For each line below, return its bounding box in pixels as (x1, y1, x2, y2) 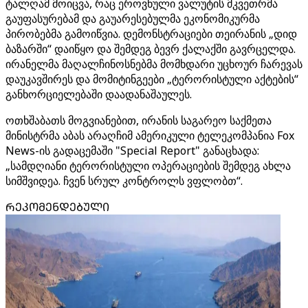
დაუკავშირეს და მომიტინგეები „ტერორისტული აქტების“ (5, 71, 298, 87)
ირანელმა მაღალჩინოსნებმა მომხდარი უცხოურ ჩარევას (5, 56, 302, 71)
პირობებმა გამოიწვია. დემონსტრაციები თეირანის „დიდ (5, 26, 297, 41)
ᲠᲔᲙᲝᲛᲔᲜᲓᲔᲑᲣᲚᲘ (5, 199, 109, 214)
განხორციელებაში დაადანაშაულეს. (5, 87, 192, 102)
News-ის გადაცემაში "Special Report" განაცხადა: (5, 143, 259, 158)
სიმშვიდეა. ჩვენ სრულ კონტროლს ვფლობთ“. (5, 173, 243, 188)
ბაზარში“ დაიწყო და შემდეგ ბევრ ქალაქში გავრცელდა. (5, 41, 296, 56)
